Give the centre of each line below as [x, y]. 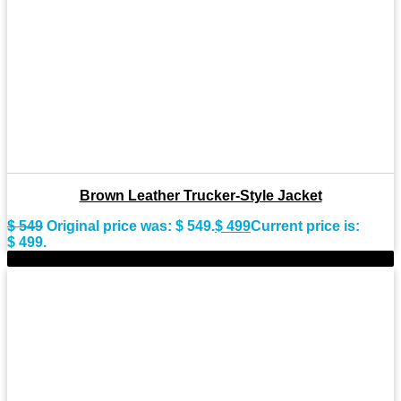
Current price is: [305, 226]
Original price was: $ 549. [131, 226]
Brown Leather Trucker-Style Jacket [200, 195]
